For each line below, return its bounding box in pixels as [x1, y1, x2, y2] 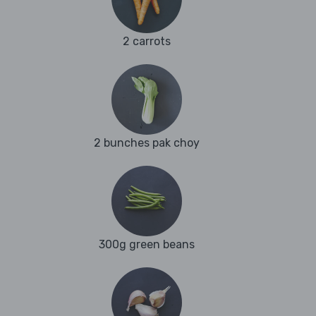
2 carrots [123, 35, 171, 49]
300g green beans [99, 238, 195, 252]
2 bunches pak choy [94, 136, 200, 150]
